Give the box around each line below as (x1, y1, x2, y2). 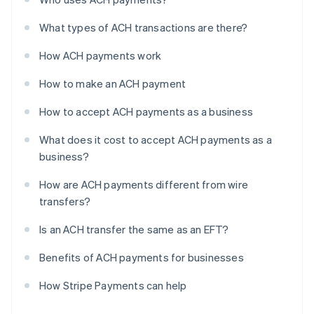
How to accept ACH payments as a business (39, 104, 253, 119)
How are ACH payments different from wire (39, 177, 248, 192)
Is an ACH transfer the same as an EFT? (39, 222, 229, 237)
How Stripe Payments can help (39, 278, 187, 293)
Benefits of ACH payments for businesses (39, 250, 244, 265)
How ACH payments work (39, 48, 162, 63)
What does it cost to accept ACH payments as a (39, 132, 273, 147)
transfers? (39, 194, 90, 209)
